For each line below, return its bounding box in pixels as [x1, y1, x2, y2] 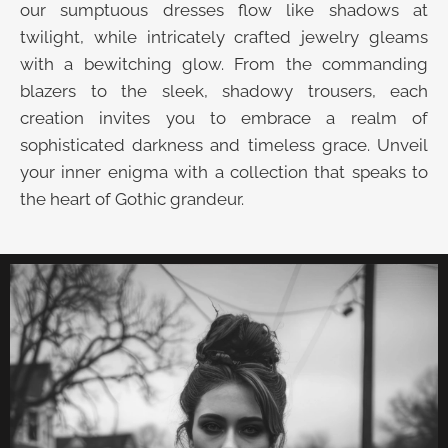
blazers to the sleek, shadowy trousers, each [20, 80, 428, 101]
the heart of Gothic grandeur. [20, 188, 244, 209]
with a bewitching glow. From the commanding [20, 53, 428, 74]
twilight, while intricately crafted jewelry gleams [20, 26, 428, 47]
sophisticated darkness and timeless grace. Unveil [20, 134, 428, 155]
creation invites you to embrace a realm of [20, 107, 428, 128]
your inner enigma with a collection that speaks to [20, 161, 428, 182]
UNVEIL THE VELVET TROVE [50, 270, 264, 290]
